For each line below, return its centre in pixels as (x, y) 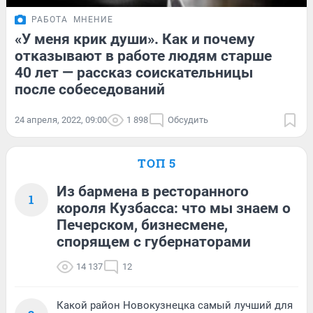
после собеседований (90, 90)
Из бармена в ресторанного (153, 192)
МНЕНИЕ (93, 20)
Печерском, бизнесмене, (142, 225)
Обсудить (188, 120)
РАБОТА (50, 20)
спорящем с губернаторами (154, 242)
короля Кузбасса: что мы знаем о (174, 209)
